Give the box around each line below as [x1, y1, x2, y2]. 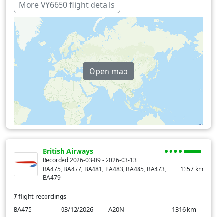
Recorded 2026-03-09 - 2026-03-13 [43, 156, 137, 165]
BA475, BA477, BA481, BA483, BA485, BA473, [43, 165, 166, 173]
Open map [89, 65, 128, 77]
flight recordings [17, 192, 66, 201]
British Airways [43, 146, 93, 156]
